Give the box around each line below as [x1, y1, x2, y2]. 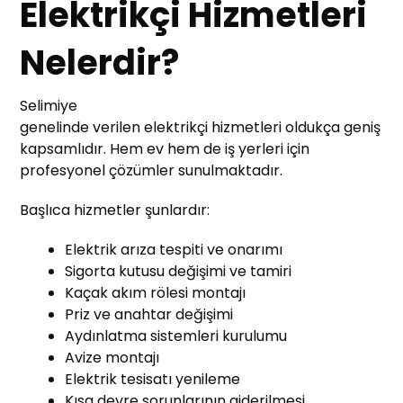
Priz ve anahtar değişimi [65, 303, 234, 325]
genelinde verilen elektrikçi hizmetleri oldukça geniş [20, 116, 381, 138]
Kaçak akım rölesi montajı [65, 282, 246, 303]
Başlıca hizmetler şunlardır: [20, 199, 210, 220]
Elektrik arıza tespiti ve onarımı [65, 238, 283, 260]
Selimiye [20, 94, 78, 116]
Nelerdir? [20, 38, 180, 86]
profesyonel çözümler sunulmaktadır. [20, 159, 283, 181]
